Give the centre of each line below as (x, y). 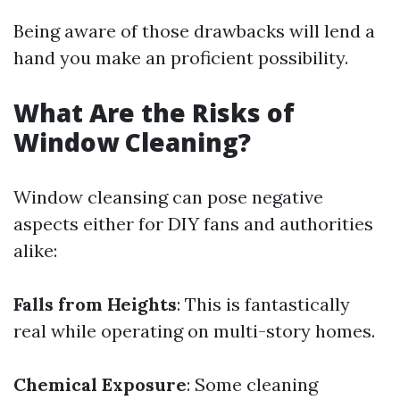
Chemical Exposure (100, 384)
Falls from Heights (95, 304)
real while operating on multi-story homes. (194, 331)
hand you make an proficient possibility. (181, 58)
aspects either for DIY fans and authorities (193, 224)
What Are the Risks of (154, 112)
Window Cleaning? (132, 142)
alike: (35, 250)
